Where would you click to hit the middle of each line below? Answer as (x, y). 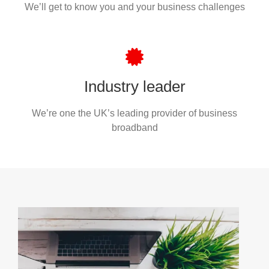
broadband (134, 127)
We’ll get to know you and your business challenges (134, 7)
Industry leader (134, 86)
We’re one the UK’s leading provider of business (134, 113)
